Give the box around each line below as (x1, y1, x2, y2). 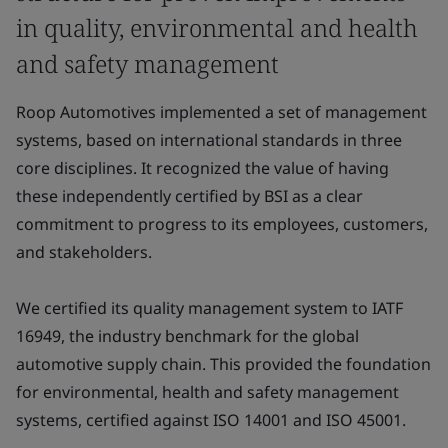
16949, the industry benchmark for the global (16, 325, 359, 347)
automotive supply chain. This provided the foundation (16, 353, 431, 375)
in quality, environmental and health (16, 11, 418, 44)
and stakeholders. (16, 241, 156, 263)
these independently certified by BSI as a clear (16, 185, 363, 207)
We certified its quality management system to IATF (16, 297, 403, 319)
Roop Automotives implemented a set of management (16, 101, 427, 123)
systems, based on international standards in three (16, 129, 402, 151)
